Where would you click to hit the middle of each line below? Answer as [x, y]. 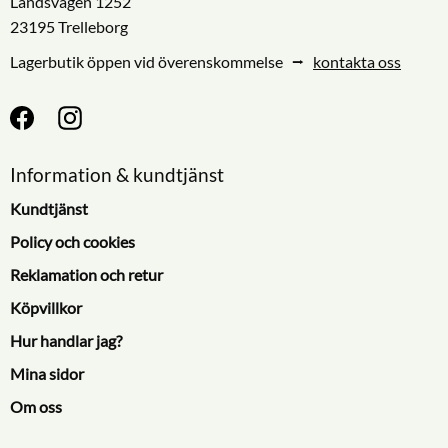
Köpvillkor [46, 307]
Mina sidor [47, 373]
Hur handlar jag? [66, 340]
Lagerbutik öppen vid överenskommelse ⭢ [161, 61]
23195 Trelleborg [69, 27]
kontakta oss [357, 61]
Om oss [36, 406]
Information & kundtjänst [117, 174]
